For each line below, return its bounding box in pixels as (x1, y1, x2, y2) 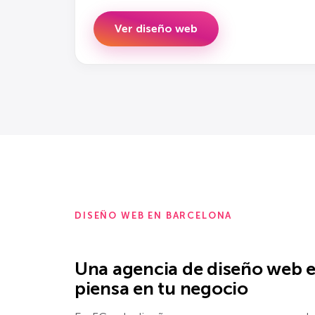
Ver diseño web (114, 21, 198, 35)
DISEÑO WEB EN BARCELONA (75, 210, 233, 221)
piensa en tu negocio (75, 277, 248, 300)
